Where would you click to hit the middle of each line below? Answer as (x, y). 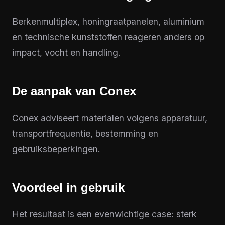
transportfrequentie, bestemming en (85, 133)
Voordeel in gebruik (68, 188)
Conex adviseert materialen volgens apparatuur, (110, 118)
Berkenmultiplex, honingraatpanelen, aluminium (108, 21)
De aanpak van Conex (74, 91)
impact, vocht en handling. (66, 52)
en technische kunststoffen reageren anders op (108, 37)
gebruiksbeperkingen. (56, 149)
